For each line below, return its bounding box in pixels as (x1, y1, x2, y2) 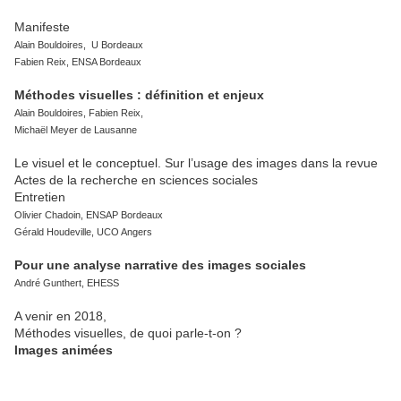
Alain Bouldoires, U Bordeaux (14, 39, 143, 51)
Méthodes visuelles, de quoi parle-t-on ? (14, 326, 242, 341)
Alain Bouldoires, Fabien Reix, (14, 107, 143, 119)
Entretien (14, 190, 65, 205)
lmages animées (14, 343, 113, 358)
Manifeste (14, 20, 70, 35)
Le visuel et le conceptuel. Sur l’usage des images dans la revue (14, 156, 378, 171)
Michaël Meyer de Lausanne (14, 124, 137, 136)
